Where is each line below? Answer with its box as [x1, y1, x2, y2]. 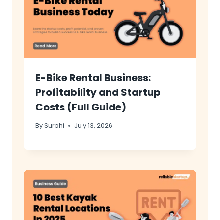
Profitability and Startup [35, 85, 161, 100]
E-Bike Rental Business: [35, 71, 151, 85]
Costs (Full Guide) [35, 100, 126, 114]
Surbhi [44, 121, 65, 130]
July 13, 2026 [74, 121, 113, 130]
